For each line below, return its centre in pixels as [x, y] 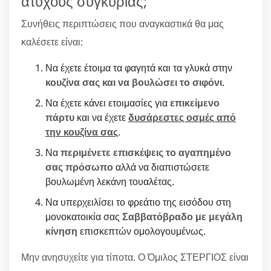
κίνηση [61, 231]
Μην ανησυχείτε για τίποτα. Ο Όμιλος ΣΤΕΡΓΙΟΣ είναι [135, 257]
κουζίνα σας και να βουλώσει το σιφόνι [134, 82]
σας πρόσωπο [79, 167]
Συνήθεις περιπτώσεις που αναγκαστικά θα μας [122, 23]
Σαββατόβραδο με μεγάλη [182, 216]
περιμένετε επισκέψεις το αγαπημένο [146, 152]
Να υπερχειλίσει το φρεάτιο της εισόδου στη [138, 202]
